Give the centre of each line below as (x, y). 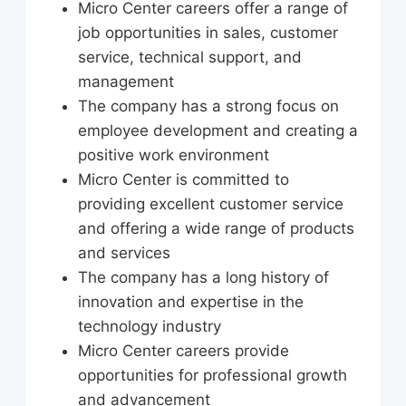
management (126, 82)
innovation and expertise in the (191, 302)
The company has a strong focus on (208, 106)
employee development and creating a (218, 131)
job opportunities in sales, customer (208, 33)
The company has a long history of (203, 278)
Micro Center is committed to (184, 180)
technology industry (150, 327)
